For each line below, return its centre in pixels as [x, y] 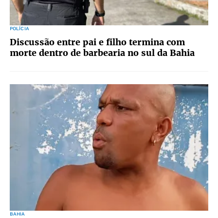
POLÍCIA [19, 28]
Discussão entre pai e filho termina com [97, 42]
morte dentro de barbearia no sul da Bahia [102, 53]
